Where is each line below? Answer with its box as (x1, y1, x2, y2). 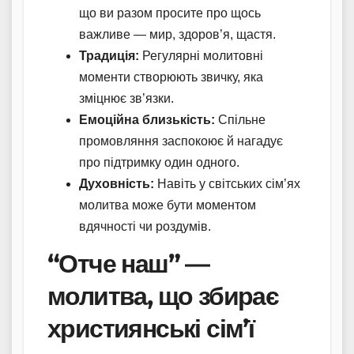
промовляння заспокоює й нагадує (79, 134, 283, 149)
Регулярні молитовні (139, 49, 263, 63)
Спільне (215, 113, 265, 127)
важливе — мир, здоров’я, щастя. (79, 28, 276, 42)
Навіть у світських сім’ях (154, 177, 300, 191)
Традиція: (79, 49, 139, 63)
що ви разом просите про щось (79, 6, 261, 21)
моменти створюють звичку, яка (79, 70, 263, 85)
